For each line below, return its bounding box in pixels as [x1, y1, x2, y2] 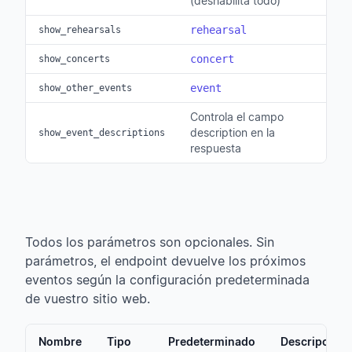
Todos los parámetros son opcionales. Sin [25, 234, 274, 250]
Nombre [38, 335, 82, 348]
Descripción [280, 335, 346, 348]
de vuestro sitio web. [25, 291, 150, 306]
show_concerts [38, 53, 110, 64]
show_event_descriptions [38, 127, 165, 138]
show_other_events [38, 82, 132, 93]
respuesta [190, 141, 241, 155]
